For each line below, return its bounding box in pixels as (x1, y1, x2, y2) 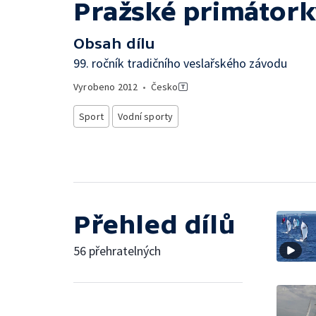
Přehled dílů (73, 209, 236, 239)
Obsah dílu (73, 35, 155, 51)
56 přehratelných (73, 242, 161, 259)
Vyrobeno (73, 80, 118, 93)
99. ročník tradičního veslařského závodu (73, 55, 287, 71)
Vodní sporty (118, 110, 174, 123)
